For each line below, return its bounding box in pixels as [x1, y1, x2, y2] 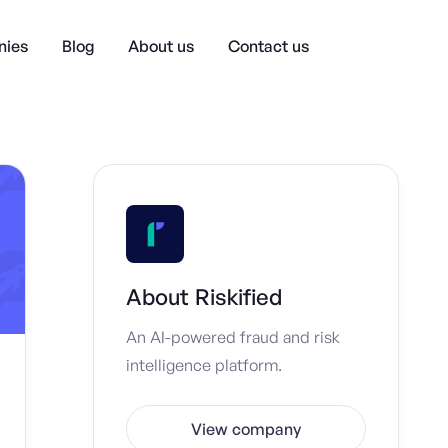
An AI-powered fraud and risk [126, 327, 340, 347]
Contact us [227, 35, 309, 56]
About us [127, 35, 194, 56]
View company [191, 419, 301, 439]
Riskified [195, 283, 282, 310]
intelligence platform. [126, 355, 282, 375]
